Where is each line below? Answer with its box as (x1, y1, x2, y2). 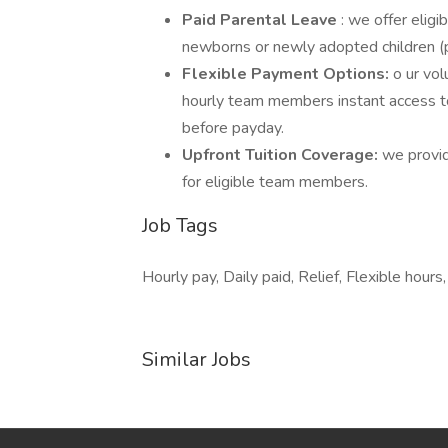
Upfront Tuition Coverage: (182, 144, 382, 166)
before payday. (182, 117, 284, 139)
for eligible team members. (182, 171, 372, 193)
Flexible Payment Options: (182, 63, 393, 85)
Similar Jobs (142, 346, 251, 373)
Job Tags (142, 212, 218, 239)
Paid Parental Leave (182, 9, 341, 31)
